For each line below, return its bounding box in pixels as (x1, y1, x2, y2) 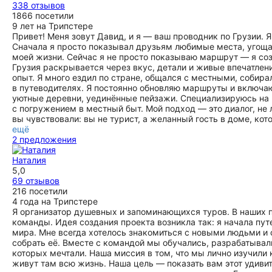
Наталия (12, 155, 46, 165)
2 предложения (12, 134, 76, 144)
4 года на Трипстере (12, 196, 98, 206)
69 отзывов (12, 175, 59, 186)
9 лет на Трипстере (12, 21, 93, 31)
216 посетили (12, 186, 67, 196)
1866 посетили (12, 10, 73, 21)
